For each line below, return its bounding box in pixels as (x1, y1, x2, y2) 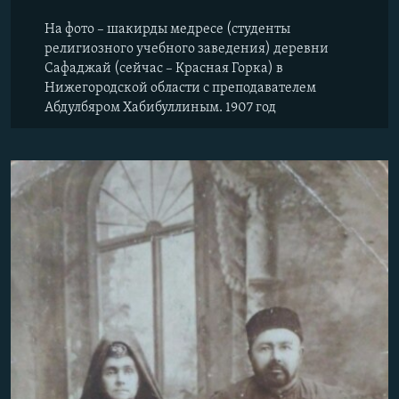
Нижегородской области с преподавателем (45, 81, 316, 95)
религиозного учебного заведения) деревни (45, 42, 329, 56)
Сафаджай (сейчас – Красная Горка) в (45, 61, 283, 76)
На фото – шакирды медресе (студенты (45, 22, 290, 37)
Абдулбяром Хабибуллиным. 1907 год (45, 101, 276, 115)
